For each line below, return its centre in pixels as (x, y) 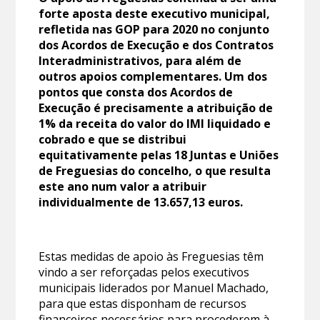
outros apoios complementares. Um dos (153, 77)
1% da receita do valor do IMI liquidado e (155, 124)
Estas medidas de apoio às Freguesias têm (151, 257)
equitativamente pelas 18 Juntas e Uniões (159, 155)
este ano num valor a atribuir (123, 187)
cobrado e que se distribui (113, 140)
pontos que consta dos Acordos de (136, 92)
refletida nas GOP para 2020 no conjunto (154, 30)
